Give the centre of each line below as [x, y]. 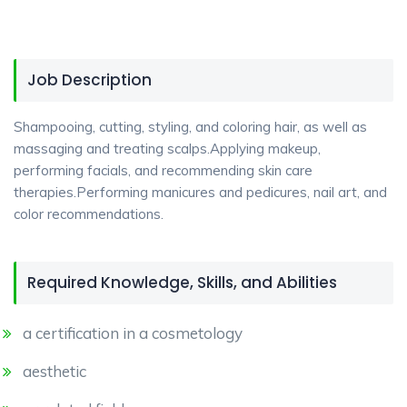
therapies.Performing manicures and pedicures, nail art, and [200, 192]
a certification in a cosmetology [133, 333]
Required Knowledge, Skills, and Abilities [182, 283]
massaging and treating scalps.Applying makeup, [167, 149]
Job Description [89, 80]
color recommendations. [89, 214]
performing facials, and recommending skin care [163, 170]
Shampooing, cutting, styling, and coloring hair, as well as [190, 127]
